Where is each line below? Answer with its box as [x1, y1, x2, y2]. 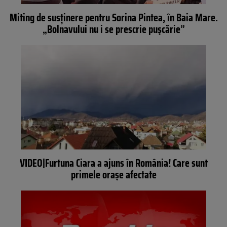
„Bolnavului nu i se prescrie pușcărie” [42, 21, 185, 38]
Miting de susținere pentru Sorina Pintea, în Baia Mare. [9, 9, 218, 26]
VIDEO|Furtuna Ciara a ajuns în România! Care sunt [19, 155, 208, 172]
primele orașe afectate [70, 166, 157, 183]
